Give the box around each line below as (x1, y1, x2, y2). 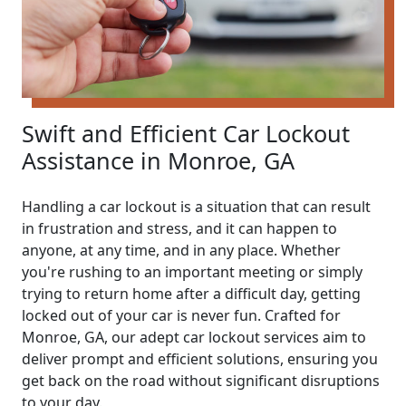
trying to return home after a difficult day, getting (22, 283, 361, 304)
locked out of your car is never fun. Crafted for (22, 304, 341, 325)
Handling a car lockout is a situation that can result (22, 196, 371, 217)
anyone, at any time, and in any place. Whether (22, 239, 341, 260)
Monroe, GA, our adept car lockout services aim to (22, 326, 366, 347)
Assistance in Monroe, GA (22, 144, 295, 176)
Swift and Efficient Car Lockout (22, 117, 350, 149)
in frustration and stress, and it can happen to (22, 217, 337, 238)
